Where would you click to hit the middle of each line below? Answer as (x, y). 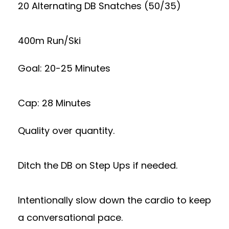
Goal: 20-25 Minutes (64, 68)
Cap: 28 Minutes (54, 103)
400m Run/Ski (49, 41)
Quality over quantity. (66, 131)
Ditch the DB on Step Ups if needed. (98, 165)
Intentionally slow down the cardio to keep (114, 200)
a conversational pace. (70, 217)
